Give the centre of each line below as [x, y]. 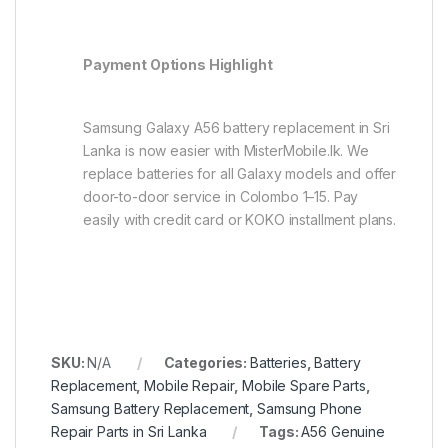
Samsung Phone [309, 408]
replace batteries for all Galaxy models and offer [240, 173]
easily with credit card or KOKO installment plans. [239, 219]
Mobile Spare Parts [304, 385]
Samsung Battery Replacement [150, 408]
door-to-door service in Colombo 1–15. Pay [221, 196]
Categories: [206, 362]
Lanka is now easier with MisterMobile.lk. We [226, 150]
